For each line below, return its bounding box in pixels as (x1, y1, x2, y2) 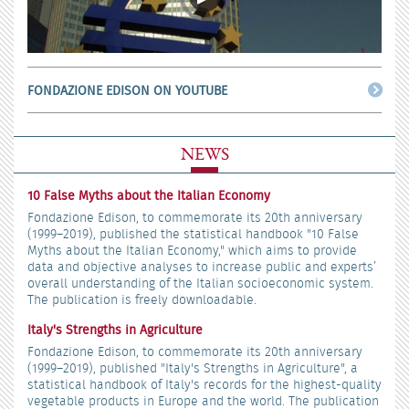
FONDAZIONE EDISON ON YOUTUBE (27, 80, 227, 100)
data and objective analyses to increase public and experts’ (27, 257, 376, 276)
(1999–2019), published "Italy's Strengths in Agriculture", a (27, 358, 358, 377)
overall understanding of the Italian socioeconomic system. (27, 273, 373, 292)
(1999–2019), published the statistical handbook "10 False (27, 224, 359, 243)
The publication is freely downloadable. (27, 289, 257, 309)
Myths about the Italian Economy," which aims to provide (27, 240, 357, 259)
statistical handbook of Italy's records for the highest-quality (27, 374, 382, 393)
